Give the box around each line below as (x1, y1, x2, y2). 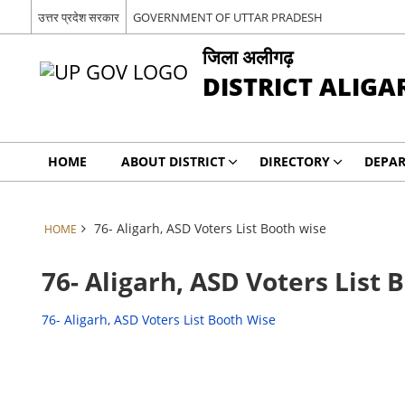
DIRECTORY (259, 153, 330, 170)
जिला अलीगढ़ (202, 43, 293, 70)
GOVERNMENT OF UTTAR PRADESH (132, 8, 323, 25)
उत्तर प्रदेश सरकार (37, 8, 119, 25)
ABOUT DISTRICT (120, 153, 225, 170)
